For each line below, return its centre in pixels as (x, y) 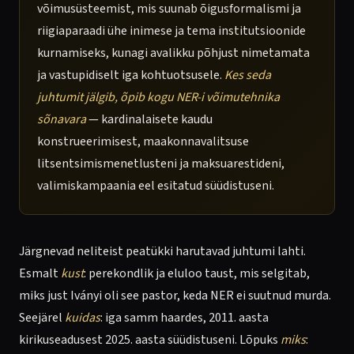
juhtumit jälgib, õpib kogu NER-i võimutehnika (158, 97)
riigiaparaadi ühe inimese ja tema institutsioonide (171, 31)
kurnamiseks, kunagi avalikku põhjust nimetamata (173, 53)
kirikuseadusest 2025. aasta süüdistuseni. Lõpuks (150, 340)
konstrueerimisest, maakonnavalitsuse (143, 141)
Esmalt (40, 273)
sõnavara (62, 119)
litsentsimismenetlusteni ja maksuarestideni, (161, 164)
